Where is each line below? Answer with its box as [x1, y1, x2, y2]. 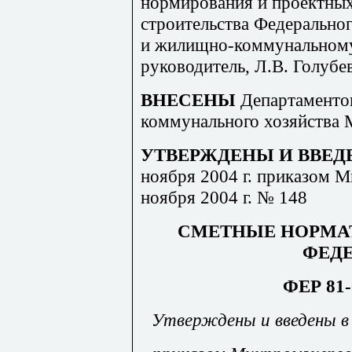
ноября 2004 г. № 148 [141, 186, 307, 207]
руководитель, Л [141, 55, 267, 76]
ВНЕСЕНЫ [141, 89, 240, 110]
